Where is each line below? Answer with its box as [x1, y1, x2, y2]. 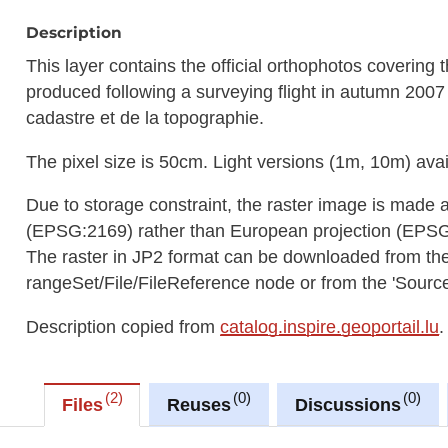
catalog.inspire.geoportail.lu [220, 316, 440, 337]
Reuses [166, 394, 231, 415]
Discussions [294, 394, 401, 415]
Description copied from [26, 316, 221, 337]
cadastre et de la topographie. [26, 107, 265, 128]
